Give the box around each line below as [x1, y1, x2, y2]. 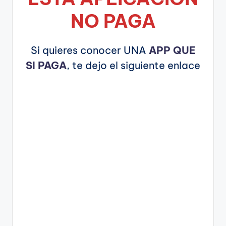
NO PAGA [70, 9, 156, 33]
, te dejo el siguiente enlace [67, 59, 200, 72]
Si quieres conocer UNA [30, 43, 149, 56]
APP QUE [148, 43, 196, 56]
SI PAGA [26, 59, 67, 72]
